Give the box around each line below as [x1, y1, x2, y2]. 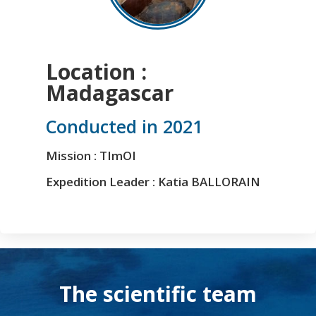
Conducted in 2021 [46, 114, 202, 138]
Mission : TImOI [46, 147, 136, 164]
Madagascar [46, 78, 174, 107]
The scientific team [59, 279, 257, 308]
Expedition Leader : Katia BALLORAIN [46, 174, 260, 190]
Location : [46, 57, 147, 86]
